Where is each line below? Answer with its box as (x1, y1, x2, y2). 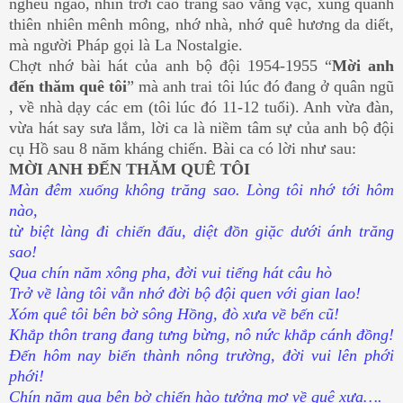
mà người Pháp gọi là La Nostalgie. (9, 36, 243, 55)
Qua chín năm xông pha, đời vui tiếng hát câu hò (9, 264, 332, 282)
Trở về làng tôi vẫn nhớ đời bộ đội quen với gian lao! (9, 284, 361, 303)
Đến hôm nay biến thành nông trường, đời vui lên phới (9, 346, 394, 365)
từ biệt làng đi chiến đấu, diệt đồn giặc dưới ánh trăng (9, 222, 394, 241)
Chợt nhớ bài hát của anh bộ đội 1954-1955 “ (9, 57, 332, 76)
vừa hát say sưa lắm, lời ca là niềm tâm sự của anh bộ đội (9, 119, 394, 138)
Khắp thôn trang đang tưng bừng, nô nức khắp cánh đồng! (9, 326, 394, 345)
